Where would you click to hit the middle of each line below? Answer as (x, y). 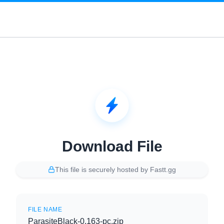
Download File (112, 146)
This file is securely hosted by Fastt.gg (115, 169)
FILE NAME (45, 209)
